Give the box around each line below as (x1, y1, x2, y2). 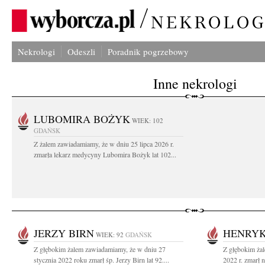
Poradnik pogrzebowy (108, 46, 189, 57)
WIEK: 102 (132, 116, 163, 125)
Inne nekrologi (153, 74, 237, 93)
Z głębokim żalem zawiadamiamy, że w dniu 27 (34, 244, 166, 254)
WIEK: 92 (96, 230, 124, 239)
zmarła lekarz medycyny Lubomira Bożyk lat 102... (34, 150, 176, 159)
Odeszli (67, 46, 95, 57)
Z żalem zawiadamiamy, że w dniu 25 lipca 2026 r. (34, 139, 174, 148)
